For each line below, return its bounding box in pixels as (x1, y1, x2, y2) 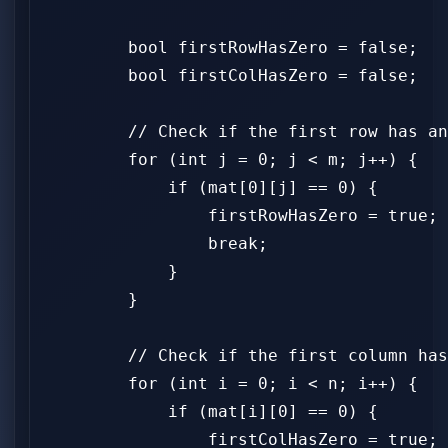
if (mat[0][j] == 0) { (48, 178, 378, 197)
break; (48, 234, 268, 253)
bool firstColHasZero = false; (48, 66, 418, 85)
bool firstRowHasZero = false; (48, 38, 418, 57)
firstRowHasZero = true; (48, 206, 438, 225)
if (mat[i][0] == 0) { (48, 402, 378, 421)
